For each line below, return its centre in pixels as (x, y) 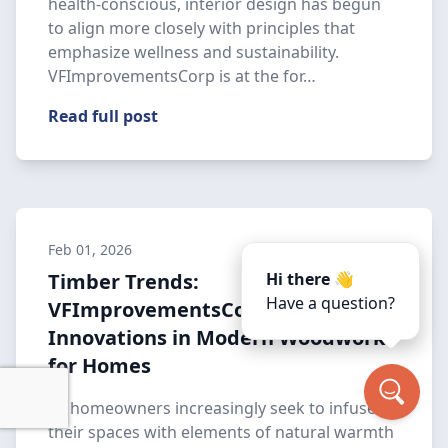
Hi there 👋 (310, 279)
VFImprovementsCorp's (165, 309)
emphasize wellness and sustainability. (193, 52)
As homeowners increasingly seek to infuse (212, 408)
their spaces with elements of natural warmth (221, 432)
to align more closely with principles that (201, 28)
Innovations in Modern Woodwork (216, 337)
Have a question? (330, 303)
